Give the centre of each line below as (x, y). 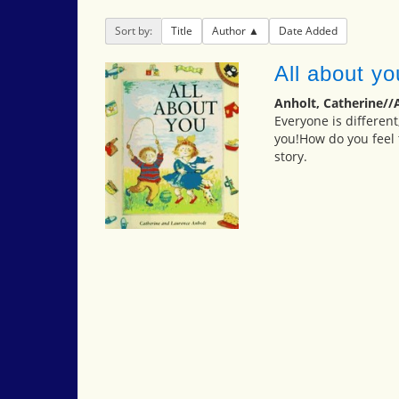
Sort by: (134, 31)
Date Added (308, 31)
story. (290, 156)
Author (230, 31)
